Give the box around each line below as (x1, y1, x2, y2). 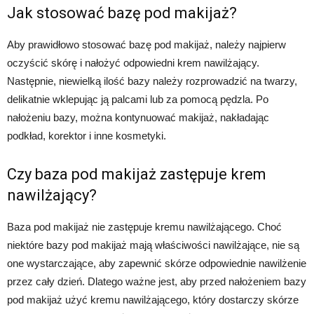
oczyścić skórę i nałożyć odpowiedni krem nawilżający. (7, 57, 259, 69)
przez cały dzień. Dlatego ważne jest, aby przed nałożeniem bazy (7, 275, 306, 288)
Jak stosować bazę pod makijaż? (7, 4, 237, 22)
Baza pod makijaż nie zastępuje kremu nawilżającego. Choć (7, 221, 282, 233)
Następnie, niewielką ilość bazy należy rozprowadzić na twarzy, (7, 75, 297, 88)
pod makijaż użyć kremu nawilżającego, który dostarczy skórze (7, 294, 299, 306)
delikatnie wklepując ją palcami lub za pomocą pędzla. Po (7, 93, 268, 106)
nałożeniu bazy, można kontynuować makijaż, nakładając (7, 111, 269, 124)
